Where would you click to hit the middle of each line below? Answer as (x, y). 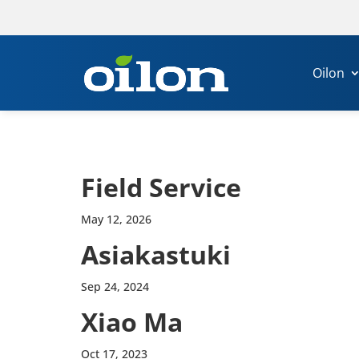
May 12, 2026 (116, 219)
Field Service (161, 187)
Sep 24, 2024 (115, 286)
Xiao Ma (131, 322)
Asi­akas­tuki (155, 254)
